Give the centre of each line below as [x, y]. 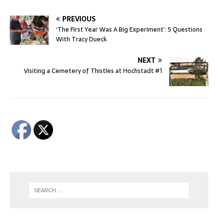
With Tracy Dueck [82, 39]
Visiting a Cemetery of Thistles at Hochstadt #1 [93, 71]
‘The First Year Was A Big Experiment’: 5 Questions [129, 29]
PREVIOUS [79, 19]
